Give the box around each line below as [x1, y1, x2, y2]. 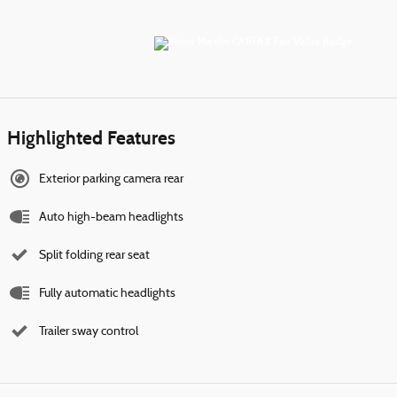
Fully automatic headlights [39, 287, 175, 301]
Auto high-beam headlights [39, 211, 183, 225]
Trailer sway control [39, 325, 138, 339]
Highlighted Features [7, 127, 175, 151]
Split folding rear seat [39, 249, 150, 263]
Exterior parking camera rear [39, 173, 183, 187]
